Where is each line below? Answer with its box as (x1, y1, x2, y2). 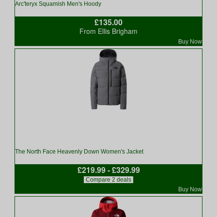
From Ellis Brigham (79, 26, 138, 36)
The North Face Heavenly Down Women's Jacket (15, 148, 143, 155)
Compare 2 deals (86, 176, 131, 183)
